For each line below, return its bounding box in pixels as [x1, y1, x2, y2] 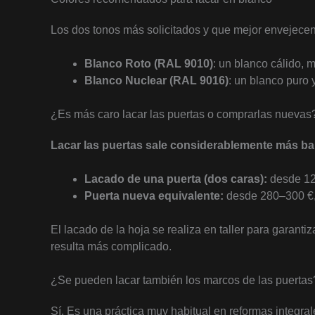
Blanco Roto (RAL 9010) [84, 58, 213, 70]
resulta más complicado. [51, 240, 172, 252]
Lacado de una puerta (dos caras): [84, 173, 267, 185]
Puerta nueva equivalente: [84, 190, 224, 202]
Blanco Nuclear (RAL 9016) [84, 75, 229, 86]
